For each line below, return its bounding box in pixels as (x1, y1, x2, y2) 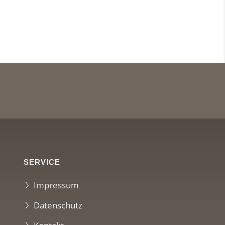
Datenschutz (33, 199, 82, 211)
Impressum (33, 179, 79, 191)
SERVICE (23, 158, 60, 167)
